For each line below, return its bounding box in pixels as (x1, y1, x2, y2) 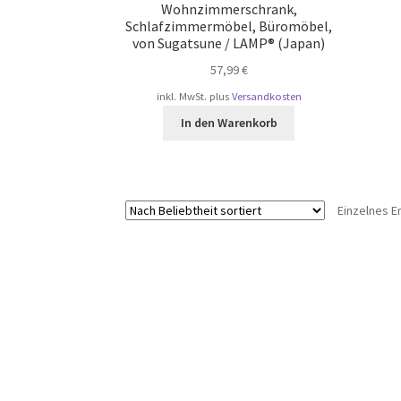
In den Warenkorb (180, 115, 277, 132)
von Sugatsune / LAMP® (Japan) (132, 34, 326, 53)
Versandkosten (231, 89, 302, 103)
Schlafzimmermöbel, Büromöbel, (125, 17, 333, 36)
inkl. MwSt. (156, 89, 207, 103)
